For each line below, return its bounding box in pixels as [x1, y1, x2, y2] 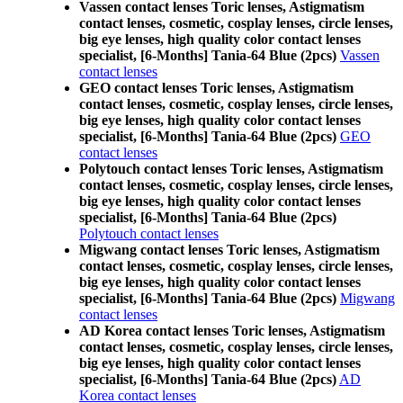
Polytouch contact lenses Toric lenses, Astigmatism [79, 161, 383, 176]
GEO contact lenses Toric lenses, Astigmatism [79, 80, 354, 95]
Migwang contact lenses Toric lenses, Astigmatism [79, 242, 380, 257]
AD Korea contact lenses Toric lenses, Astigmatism [79, 323, 385, 338]
